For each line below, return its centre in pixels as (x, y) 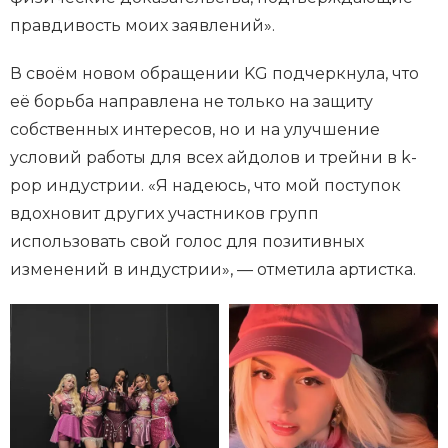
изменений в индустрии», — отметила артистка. (213, 270)
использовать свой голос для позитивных (187, 242)
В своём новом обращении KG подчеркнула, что (214, 74)
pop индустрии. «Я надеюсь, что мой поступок (205, 186)
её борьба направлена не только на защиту (191, 102)
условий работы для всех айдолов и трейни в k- (213, 158)
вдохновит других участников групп (164, 214)
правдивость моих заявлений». (142, 26)
